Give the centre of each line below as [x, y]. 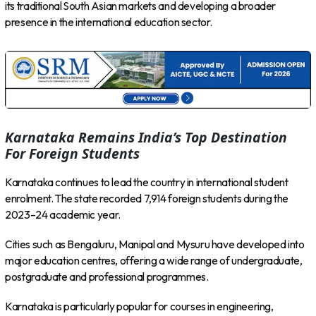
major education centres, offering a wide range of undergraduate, [154, 261]
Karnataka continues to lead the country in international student [147, 182]
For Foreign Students [73, 154]
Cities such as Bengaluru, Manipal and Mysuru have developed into [155, 245]
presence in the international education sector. [109, 22]
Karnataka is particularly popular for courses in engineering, [139, 307]
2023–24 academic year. [63, 214]
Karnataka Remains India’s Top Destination [146, 138]
